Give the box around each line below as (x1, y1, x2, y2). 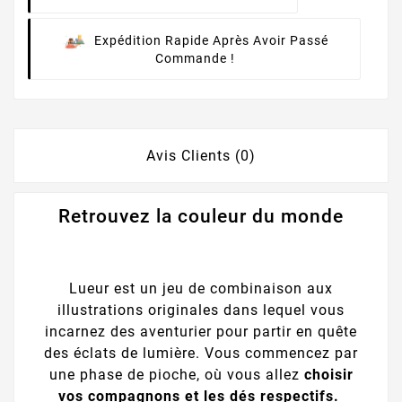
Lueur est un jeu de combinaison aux (69, 279, 333, 297)
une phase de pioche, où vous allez (48, 365, 304, 383)
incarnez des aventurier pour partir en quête (45, 322, 357, 340)
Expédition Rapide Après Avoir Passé (93, 33, 328, 48)
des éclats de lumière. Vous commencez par (44, 344, 358, 362)
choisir (303, 365, 354, 383)
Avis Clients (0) (146, 147, 256, 165)
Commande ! (155, 51, 235, 66)
